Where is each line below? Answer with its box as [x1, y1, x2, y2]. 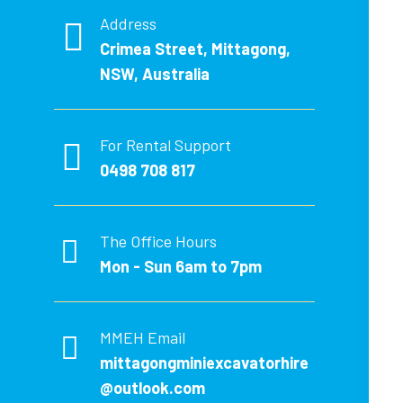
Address [100, 13, 157, 34]
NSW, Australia [100, 64, 210, 85]
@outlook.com [100, 378, 206, 399]
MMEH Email [100, 327, 186, 348]
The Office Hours [100, 231, 218, 252]
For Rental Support [100, 135, 232, 156]
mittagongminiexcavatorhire [100, 353, 309, 373]
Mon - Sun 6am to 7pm [100, 256, 263, 277]
